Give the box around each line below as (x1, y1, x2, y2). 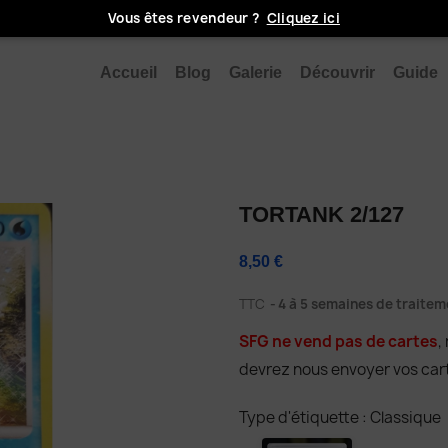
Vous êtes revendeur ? (108, 9, 263, 27)
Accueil (99, 64, 157, 81)
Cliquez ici (266, 9, 340, 27)
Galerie (228, 64, 282, 81)
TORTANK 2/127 (239, 202, 404, 227)
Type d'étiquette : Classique (239, 407, 441, 428)
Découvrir (299, 64, 375, 81)
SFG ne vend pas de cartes (239, 331, 438, 352)
